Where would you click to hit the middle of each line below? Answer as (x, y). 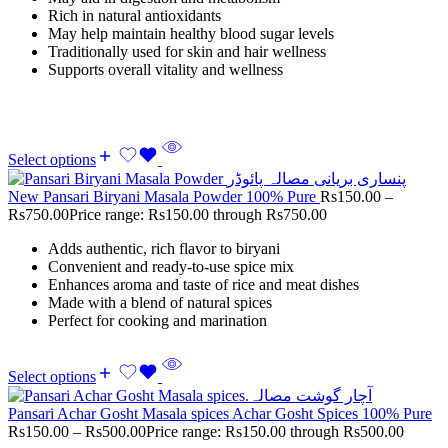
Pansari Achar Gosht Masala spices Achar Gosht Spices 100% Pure (220, 414)
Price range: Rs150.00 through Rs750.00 (198, 215)
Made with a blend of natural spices (160, 303)
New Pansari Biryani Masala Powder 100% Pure (164, 197)
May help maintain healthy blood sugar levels (191, 34)
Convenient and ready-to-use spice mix (171, 267)
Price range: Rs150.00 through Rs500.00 (275, 432)
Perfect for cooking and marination (157, 321)
